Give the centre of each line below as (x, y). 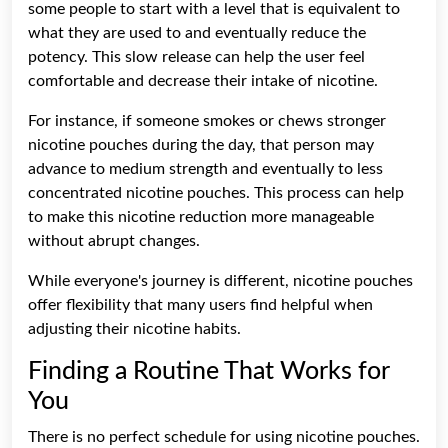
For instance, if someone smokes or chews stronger (207, 120)
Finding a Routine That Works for (208, 371)
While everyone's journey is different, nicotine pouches (220, 280)
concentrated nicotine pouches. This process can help (216, 192)
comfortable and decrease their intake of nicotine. (203, 80)
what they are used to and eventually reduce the (197, 32)
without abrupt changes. (114, 240)
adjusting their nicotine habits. (134, 328)
